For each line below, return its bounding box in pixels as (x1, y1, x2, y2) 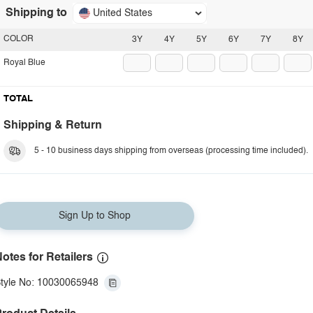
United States (93, 8, 152, 18)
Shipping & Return (3, 120, 102, 131)
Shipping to (6, 8, 67, 19)
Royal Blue (3, 59, 45, 67)
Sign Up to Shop (58, 211, 131, 221)
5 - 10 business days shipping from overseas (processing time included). (34, 147, 308, 155)
